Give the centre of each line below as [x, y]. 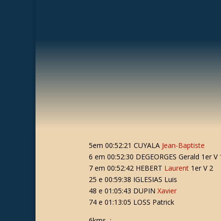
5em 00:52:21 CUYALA [125, 145]
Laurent [176, 168]
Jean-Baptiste [183, 145]
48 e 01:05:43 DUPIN [123, 191]
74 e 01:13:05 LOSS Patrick [131, 202]
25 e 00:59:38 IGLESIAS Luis [133, 179]
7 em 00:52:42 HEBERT [126, 168]
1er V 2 [201, 168]
